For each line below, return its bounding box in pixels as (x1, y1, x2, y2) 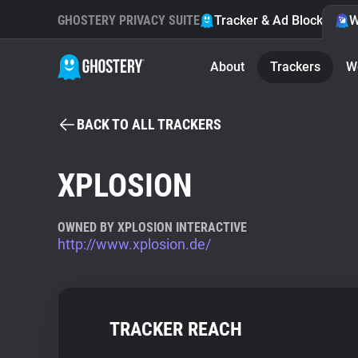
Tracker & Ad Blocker (214, 13, 335, 28)
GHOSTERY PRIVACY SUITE (58, 13, 200, 28)
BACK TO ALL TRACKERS (77, 116, 221, 133)
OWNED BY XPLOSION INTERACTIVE (58, 220, 247, 235)
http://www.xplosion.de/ (58, 236, 211, 253)
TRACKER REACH (109, 318, 242, 340)
